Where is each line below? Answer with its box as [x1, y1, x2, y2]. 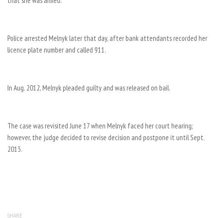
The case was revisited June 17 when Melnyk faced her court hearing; [7, 121, 193, 130]
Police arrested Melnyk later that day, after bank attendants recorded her [7, 34, 207, 43]
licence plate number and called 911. [7, 45, 106, 54]
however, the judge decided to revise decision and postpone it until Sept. [7, 133, 204, 142]
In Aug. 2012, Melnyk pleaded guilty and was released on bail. [7, 83, 170, 92]
